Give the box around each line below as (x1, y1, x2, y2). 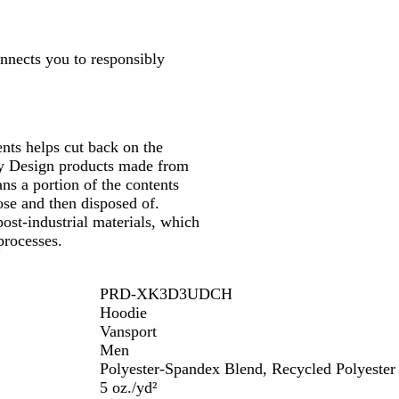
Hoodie (100, 304, 147, 322)
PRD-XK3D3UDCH (100, 285, 232, 304)
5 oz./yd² (100, 379, 157, 397)
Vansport (100, 322, 157, 341)
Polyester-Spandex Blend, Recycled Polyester (100, 360, 395, 379)
